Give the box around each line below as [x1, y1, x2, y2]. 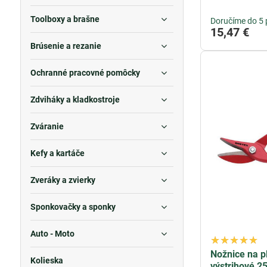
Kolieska [30, 256, 63, 265]
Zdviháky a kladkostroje [30, 95, 120, 104]
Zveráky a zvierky [30, 175, 95, 185]
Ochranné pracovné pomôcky [30, 68, 140, 77]
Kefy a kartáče [30, 148, 85, 158]
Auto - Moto [30, 229, 74, 238]
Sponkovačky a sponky [30, 202, 116, 212]
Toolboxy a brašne [30, 14, 100, 24]
